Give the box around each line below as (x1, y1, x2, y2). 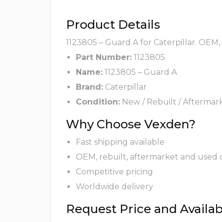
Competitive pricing (76, 167, 153, 177)
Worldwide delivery (76, 182, 153, 192)
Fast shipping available (76, 137, 165, 147)
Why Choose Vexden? (66, 117, 196, 132)
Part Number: (76, 53, 132, 62)
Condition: (76, 97, 120, 107)
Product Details (66, 17, 160, 32)
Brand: (76, 82, 103, 92)
